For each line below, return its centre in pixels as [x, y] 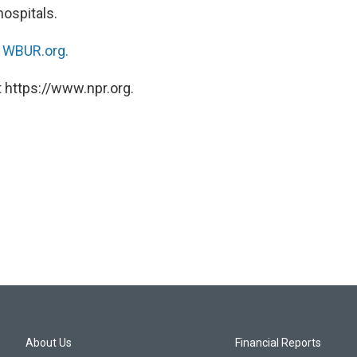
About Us [49, 342]
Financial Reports [279, 342]
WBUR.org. [35, 50]
